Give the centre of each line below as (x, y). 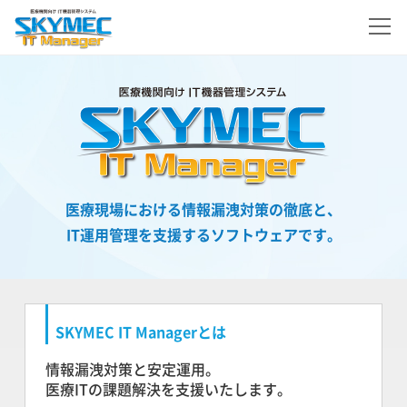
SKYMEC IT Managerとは (141, 331)
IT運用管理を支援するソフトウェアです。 (203, 235)
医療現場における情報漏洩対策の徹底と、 (203, 209)
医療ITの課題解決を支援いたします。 (169, 388)
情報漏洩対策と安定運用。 (133, 368)
